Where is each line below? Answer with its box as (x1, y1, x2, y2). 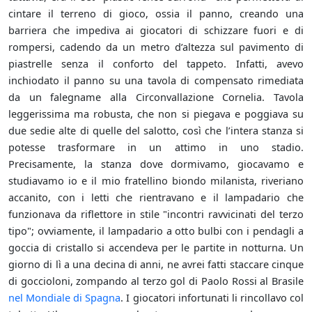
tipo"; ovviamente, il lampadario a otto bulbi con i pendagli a (8, 224, 304, 238)
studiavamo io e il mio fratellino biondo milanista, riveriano (8, 173, 304, 188)
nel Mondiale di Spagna (8, 290, 121, 305)
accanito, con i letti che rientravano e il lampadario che (8, 190, 304, 205)
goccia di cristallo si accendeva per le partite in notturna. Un (8, 240, 304, 255)
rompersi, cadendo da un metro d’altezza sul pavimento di (8, 40, 304, 54)
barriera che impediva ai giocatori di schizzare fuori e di (8, 23, 304, 38)
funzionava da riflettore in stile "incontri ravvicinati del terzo (8, 207, 304, 221)
